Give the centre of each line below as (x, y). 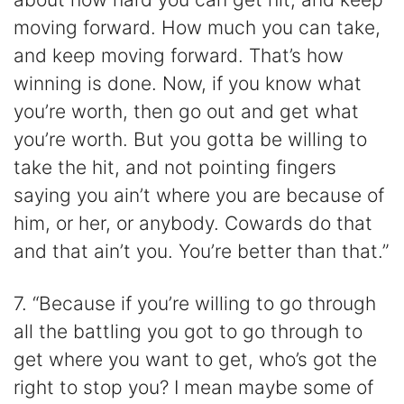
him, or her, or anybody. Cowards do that (193, 223)
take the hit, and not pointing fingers (175, 167)
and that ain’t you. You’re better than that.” (201, 251)
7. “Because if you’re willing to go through (195, 304)
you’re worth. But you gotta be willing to (190, 139)
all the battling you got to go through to (188, 332)
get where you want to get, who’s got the (195, 360)
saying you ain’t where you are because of (199, 195)
